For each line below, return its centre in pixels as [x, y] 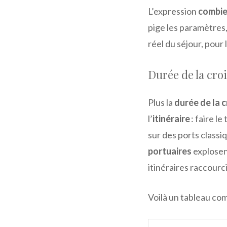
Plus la [161, 102]
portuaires [170, 151]
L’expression [173, 11]
